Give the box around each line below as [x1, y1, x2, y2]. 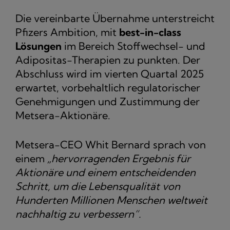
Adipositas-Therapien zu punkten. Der [15, 53, 200, 67]
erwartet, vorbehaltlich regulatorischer [15, 81, 200, 94]
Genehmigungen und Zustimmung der [15, 95, 200, 108]
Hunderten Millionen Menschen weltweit [15, 194, 207, 207]
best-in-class [119, 26, 181, 39]
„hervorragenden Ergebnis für [47, 152, 190, 165]
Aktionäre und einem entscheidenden [15, 166, 196, 179]
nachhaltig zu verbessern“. [15, 207, 141, 221]
